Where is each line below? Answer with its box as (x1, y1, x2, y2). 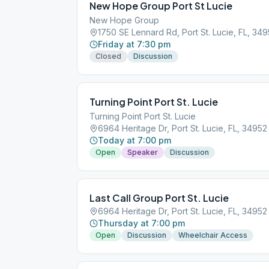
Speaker (127, 148, 158, 157)
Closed (95, 52, 121, 61)
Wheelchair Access (178, 231, 247, 240)
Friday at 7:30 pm (98, 39, 171, 49)
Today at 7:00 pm (98, 135, 171, 145)
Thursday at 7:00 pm (98, 218, 185, 228)
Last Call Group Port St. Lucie (89, 192, 229, 204)
